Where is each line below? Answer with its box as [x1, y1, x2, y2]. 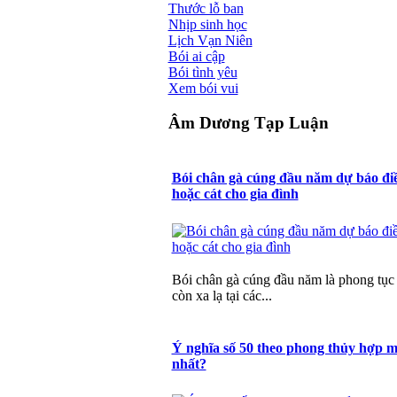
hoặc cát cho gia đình [171, 185, 299, 201]
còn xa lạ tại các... [171, 288, 272, 304]
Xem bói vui [167, 81, 238, 97]
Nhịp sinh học [167, 17, 247, 33]
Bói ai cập [167, 49, 225, 65]
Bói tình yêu [167, 65, 237, 81]
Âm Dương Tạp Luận [167, 113, 329, 132]
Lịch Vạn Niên [167, 33, 253, 49]
